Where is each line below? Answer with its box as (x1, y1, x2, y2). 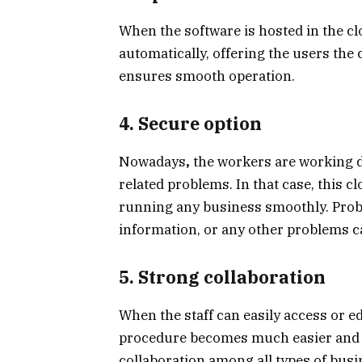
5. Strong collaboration (119, 266, 326, 289)
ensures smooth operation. (119, 66, 295, 85)
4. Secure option (119, 112, 262, 136)
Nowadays (119, 152, 186, 170)
